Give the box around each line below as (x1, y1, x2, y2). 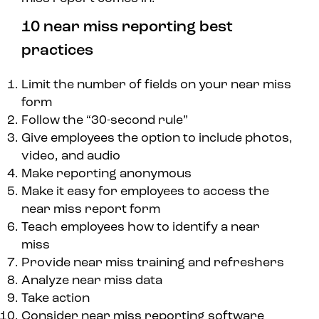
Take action (21, 292, 90, 306)
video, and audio (21, 150, 120, 164)
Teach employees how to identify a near (21, 221, 260, 235)
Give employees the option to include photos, (21, 132, 293, 146)
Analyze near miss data (21, 274, 162, 288)
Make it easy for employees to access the (21, 185, 269, 199)
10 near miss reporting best (21, 19, 233, 36)
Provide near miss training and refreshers (21, 256, 284, 271)
